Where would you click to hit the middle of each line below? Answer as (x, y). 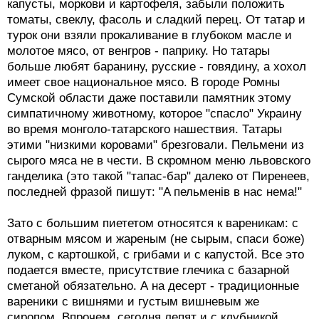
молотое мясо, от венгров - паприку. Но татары (138, 51)
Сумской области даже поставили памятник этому (149, 98)
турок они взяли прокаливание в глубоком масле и (150, 36)
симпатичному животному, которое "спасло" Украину (155, 114)
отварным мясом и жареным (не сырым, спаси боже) (156, 239)
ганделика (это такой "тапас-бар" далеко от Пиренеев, (158, 177)
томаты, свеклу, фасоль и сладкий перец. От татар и (156, 20)
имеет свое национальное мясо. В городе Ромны (143, 83)
